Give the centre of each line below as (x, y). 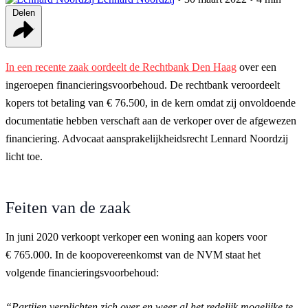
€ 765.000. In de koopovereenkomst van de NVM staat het (133, 254)
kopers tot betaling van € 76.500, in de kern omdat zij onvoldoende (151, 102)
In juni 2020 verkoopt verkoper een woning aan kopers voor (136, 236)
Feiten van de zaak (68, 207)
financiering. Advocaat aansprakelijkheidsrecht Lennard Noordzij (147, 138)
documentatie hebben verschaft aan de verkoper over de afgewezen (151, 120)
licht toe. (24, 156)
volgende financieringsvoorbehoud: (82, 272)
